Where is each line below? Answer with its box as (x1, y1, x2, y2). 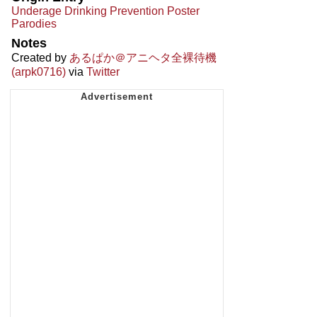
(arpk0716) (11, 65, 66, 78)
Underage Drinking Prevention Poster (11, 4, 200, 17)
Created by (11, 51, 69, 64)
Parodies (11, 17, 57, 30)
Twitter (86, 65, 120, 78)
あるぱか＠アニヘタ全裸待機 (69, 51, 217, 64)
